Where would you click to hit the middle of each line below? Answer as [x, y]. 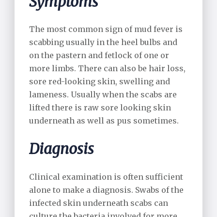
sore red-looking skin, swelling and [100, 82]
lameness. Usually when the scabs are [103, 95]
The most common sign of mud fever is [106, 29]
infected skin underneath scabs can [99, 203]
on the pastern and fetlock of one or [99, 55]
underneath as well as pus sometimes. [104, 121]
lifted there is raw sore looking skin [100, 108]
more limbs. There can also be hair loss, [107, 69]
